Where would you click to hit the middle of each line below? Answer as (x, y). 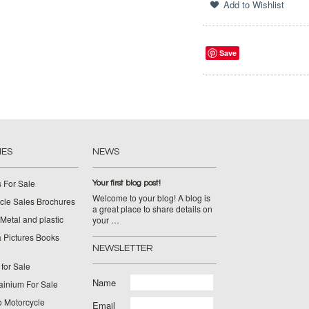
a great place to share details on (152, 209)
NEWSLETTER (123, 248)
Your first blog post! (127, 183)
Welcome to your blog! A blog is (151, 198)
